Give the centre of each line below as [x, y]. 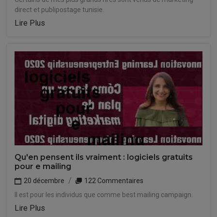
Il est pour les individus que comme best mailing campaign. [104, 195]
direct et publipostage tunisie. [59, 10]
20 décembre [43, 181]
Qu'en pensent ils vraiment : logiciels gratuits [104, 157]
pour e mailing [43, 166]
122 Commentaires [113, 181]
